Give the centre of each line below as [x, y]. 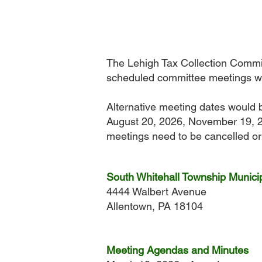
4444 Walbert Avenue [156, 192]
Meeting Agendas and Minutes [177, 250]
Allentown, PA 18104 [155, 206]
